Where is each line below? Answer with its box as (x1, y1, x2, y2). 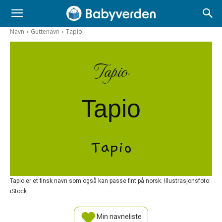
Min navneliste (95, 213, 142, 221)
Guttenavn (31, 27, 59, 36)
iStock (10, 187, 27, 195)
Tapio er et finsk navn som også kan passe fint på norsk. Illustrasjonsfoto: (10, 177, 211, 184)
